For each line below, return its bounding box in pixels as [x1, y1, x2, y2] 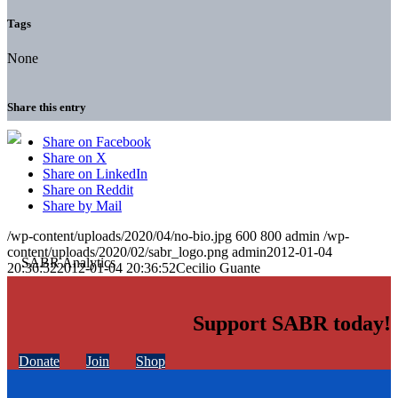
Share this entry [7, 100, 86, 115]
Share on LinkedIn [43, 166, 147, 182]
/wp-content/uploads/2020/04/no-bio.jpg [7, 228, 232, 244]
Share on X [43, 150, 107, 166]
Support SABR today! [193, 312, 391, 336]
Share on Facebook [43, 134, 151, 150]
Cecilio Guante [176, 260, 260, 276]
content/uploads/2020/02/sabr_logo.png [7, 244, 228, 260]
